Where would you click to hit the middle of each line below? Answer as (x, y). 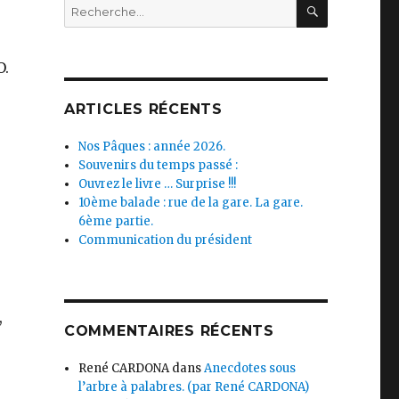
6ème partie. (116, 221)
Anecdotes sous (250, 368)
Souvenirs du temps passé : (159, 165)
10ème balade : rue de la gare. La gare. (191, 202)
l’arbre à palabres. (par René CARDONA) (194, 387)
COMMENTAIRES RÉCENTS (169, 330)
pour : (79, 23)
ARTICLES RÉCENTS (143, 109)
